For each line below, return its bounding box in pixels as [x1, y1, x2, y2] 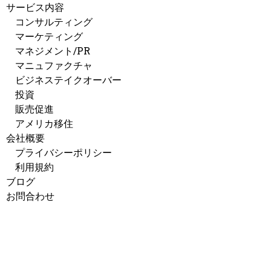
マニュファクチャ [15, 58, 93, 71]
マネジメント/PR [15, 44, 90, 57]
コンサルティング [15, 15, 93, 28]
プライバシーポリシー [15, 145, 112, 158]
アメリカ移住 [15, 116, 73, 129]
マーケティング [15, 29, 83, 42]
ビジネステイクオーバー [15, 73, 122, 86]
